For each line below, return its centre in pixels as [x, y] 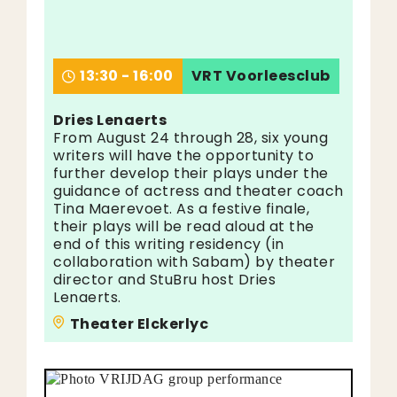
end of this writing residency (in [169, 244]
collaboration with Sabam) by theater [194, 262]
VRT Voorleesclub [261, 76]
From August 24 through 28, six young [191, 138]
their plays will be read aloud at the [184, 226]
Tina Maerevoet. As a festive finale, [181, 209]
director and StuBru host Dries [164, 280]
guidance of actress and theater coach [198, 191]
